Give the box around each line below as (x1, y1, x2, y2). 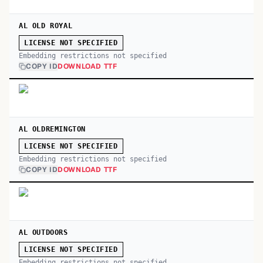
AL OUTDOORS (19, 228, 68, 237)
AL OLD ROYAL (19, 22, 73, 30)
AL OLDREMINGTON (19, 125, 86, 133)
